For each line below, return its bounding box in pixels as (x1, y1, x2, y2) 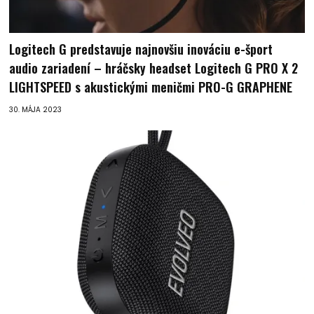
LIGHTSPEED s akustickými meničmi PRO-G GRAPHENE (9, 78, 293, 97)
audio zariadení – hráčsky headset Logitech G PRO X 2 (9, 59, 299, 78)
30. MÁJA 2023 (9, 104, 62, 116)
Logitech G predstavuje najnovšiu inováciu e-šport (9, 40, 273, 59)
